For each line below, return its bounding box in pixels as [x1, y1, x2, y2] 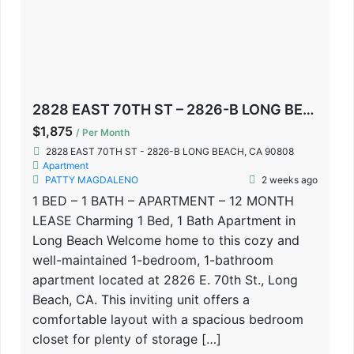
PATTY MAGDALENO [45, 174, 138, 186]
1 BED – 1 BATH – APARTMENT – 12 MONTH [32, 193, 294, 209]
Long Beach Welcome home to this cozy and [32, 232, 299, 249]
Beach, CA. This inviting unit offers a [32, 292, 250, 308]
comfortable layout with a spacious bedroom [32, 311, 303, 328]
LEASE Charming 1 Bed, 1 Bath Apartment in [32, 213, 296, 229]
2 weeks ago [259, 174, 318, 186]
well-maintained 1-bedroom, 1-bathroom [32, 252, 273, 269]
